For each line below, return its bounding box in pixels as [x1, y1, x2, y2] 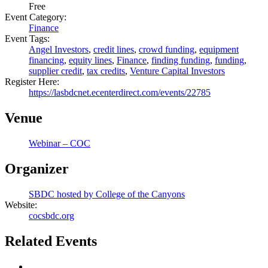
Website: [5, 199, 37, 210]
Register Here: [5, 77, 59, 87]
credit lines [93, 44, 134, 55]
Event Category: [5, 12, 66, 23]
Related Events [5, 233, 97, 249]
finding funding [151, 55, 210, 66]
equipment [199, 44, 239, 55]
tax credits [87, 66, 125, 77]
